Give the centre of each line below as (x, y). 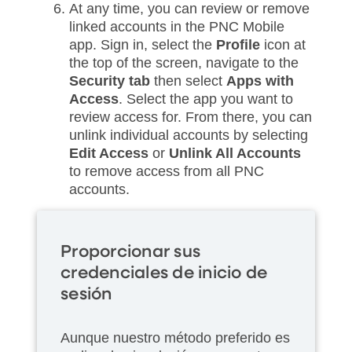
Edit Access (109, 153)
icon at (283, 44)
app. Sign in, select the (143, 44)
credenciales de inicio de (164, 273)
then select (188, 81)
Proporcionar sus (130, 252)
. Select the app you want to (206, 99)
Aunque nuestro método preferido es (175, 337)
